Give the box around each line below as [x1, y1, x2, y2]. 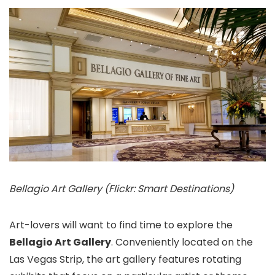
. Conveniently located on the [111, 235, 253, 250]
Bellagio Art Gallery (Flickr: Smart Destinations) [9, 182, 234, 196]
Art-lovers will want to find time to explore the [9, 218, 233, 233]
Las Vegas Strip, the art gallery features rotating [9, 252, 241, 267]
